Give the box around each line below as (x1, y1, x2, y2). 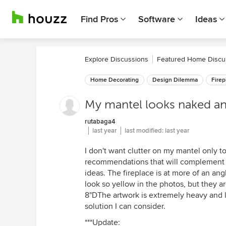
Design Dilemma (152, 76, 198, 84)
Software (138, 14, 175, 25)
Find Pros (81, 14, 118, 25)
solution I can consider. (85, 201, 165, 211)
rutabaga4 (85, 118, 116, 126)
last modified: (125, 127, 165, 135)
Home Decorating (90, 76, 139, 84)
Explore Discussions (85, 55, 148, 64)
